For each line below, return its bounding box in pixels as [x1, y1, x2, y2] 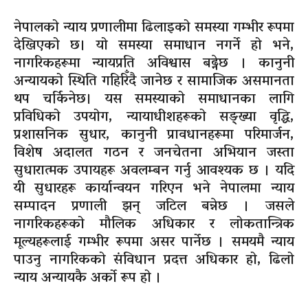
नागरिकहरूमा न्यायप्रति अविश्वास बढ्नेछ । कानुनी [14, 51, 294, 78]
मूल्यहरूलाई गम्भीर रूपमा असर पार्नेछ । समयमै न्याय [14, 230, 294, 256]
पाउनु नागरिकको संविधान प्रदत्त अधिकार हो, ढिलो [14, 247, 294, 274]
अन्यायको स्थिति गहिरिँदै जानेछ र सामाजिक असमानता [14, 69, 294, 96]
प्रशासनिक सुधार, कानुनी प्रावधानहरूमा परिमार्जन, [14, 122, 294, 149]
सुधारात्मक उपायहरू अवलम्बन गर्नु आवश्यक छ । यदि [14, 158, 294, 185]
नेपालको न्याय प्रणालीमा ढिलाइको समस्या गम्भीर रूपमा [14, 15, 294, 42]
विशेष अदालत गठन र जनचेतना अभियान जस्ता [14, 140, 294, 167]
